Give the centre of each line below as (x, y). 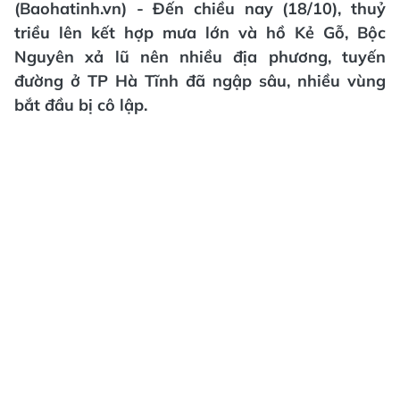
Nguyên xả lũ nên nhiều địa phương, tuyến (200, 57)
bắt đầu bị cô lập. (81, 105)
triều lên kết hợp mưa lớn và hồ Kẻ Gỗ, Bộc (200, 33)
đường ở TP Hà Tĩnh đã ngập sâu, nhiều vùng (200, 81)
